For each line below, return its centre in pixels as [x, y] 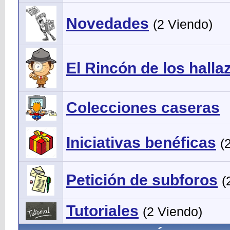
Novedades [108, 24]
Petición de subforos [142, 180]
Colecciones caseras [143, 108]
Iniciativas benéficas [141, 143]
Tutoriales [102, 211]
